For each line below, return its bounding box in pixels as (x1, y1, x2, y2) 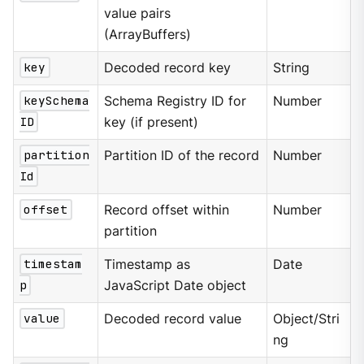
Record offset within (104, 201, 230, 218)
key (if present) (104, 114, 199, 130)
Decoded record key (104, 59, 232, 76)
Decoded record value (104, 310, 242, 327)
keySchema (24, 93, 90, 109)
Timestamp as (104, 256, 191, 272)
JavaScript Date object (104, 277, 247, 293)
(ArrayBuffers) (104, 26, 192, 42)
